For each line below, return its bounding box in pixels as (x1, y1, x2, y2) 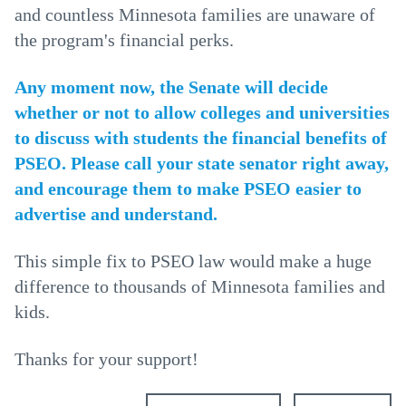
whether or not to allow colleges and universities (14, 102, 390, 122)
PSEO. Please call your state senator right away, (14, 153, 389, 173)
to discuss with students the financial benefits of (14, 128, 387, 148)
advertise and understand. (14, 204, 217, 224)
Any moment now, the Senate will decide (14, 77, 328, 97)
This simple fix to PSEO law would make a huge (14, 251, 372, 271)
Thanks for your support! (14, 349, 198, 369)
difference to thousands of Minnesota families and (14, 276, 385, 296)
